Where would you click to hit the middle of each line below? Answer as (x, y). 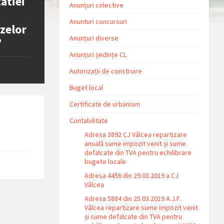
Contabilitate (89, 120)
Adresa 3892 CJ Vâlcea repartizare (136, 134)
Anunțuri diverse (94, 38)
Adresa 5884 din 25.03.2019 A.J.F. (133, 198)
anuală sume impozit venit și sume (135, 143)
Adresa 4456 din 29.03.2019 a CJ (132, 175)
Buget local (86, 87)
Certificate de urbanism (105, 104)
